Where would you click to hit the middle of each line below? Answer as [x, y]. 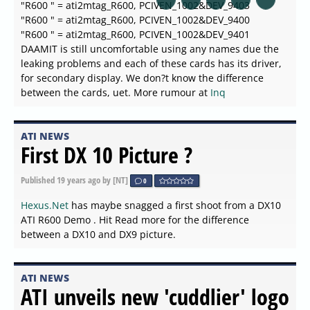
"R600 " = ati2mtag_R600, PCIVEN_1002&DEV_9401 [135, 34]
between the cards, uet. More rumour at [116, 92]
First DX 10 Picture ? [107, 154]
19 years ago [79, 180]
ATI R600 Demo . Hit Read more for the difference [135, 220]
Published [39, 180]
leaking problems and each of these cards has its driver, [151, 63]
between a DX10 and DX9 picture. [98, 235]
